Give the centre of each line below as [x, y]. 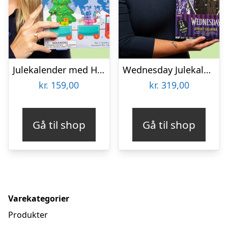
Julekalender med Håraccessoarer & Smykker [101, 69]
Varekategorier [39, 199]
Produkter [28, 215]
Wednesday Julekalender [207, 69]
